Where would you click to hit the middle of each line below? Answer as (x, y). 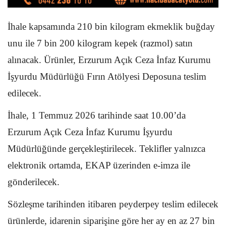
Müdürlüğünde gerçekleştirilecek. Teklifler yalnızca (106, 149)
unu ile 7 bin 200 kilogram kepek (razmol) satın (100, 43)
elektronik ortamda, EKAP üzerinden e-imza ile (99, 165)
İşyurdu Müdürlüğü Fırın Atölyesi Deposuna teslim (107, 77)
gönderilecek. (34, 182)
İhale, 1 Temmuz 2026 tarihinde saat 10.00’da (97, 116)
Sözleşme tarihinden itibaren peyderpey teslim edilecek (113, 204)
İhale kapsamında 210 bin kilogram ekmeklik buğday (111, 27)
